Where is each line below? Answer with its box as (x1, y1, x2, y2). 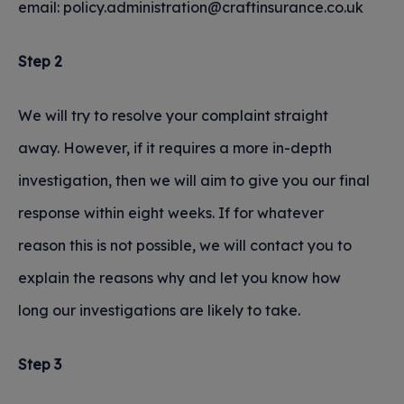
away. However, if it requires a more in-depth (18, 139, 332, 157)
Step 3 (18, 355, 61, 373)
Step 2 (18, 52, 62, 70)
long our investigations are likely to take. (18, 301, 300, 319)
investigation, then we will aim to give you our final (18, 171, 370, 189)
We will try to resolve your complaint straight (18, 106, 328, 124)
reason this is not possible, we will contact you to (18, 236, 352, 254)
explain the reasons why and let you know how (18, 269, 341, 287)
